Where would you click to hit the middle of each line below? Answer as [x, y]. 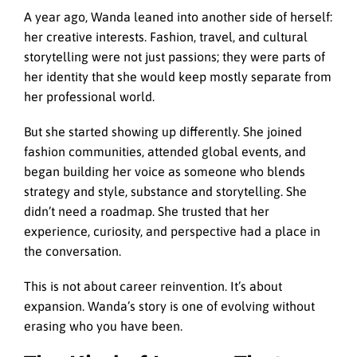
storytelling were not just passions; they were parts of [175, 56]
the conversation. [73, 251]
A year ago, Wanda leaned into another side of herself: [178, 16]
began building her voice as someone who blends [165, 171]
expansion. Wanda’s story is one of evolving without [169, 306]
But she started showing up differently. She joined [163, 131]
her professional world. [89, 96]
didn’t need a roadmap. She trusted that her [147, 211]
